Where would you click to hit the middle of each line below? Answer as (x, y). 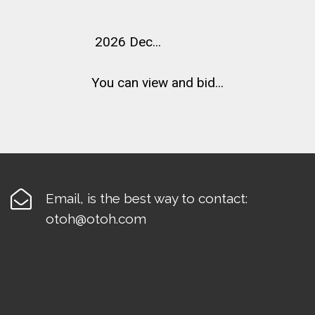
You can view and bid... (157, 82)
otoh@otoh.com (96, 219)
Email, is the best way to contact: (147, 199)
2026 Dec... (126, 41)
